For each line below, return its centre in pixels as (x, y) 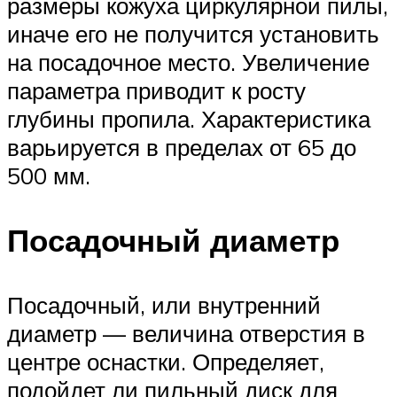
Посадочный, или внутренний (164, 304)
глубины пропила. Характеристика (189, 118)
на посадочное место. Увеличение (188, 62)
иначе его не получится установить (193, 33)
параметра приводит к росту (156, 90)
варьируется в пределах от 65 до (182, 147)
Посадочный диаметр (173, 240)
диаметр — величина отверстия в (186, 333)
